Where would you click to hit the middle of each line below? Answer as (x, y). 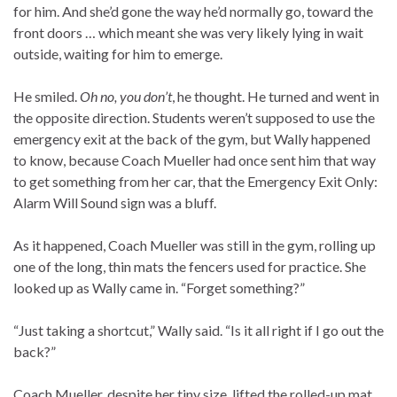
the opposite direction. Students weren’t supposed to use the (194, 118)
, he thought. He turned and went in (276, 97)
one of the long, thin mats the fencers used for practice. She (190, 267)
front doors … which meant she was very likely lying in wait (188, 33)
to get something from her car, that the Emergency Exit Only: (195, 182)
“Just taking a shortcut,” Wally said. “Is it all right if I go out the (198, 331)
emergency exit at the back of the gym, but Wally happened (192, 139)
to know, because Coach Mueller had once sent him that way (195, 160)
